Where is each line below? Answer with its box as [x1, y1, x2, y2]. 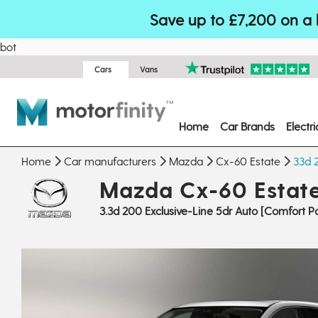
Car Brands [220, 119, 275, 133]
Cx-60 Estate [216, 154, 280, 168]
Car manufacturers [64, 154, 156, 168]
